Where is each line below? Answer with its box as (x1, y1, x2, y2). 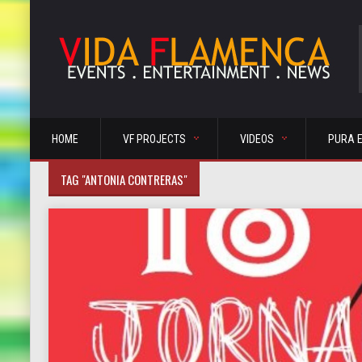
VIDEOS (240, 133, 274, 145)
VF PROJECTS (123, 133, 186, 145)
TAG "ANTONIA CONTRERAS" (61, 170, 187, 188)
